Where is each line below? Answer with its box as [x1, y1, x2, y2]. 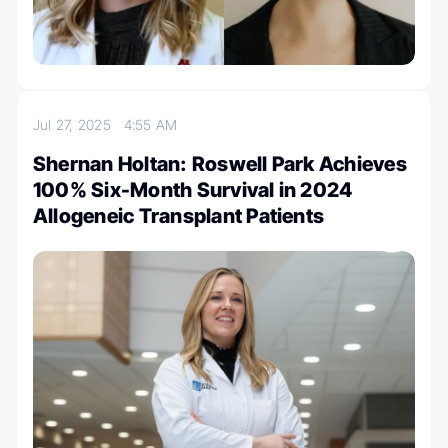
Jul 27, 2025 [33, 115, 124, 133]
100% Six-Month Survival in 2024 [33, 177, 353, 202]
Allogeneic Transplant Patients [33, 203, 325, 228]
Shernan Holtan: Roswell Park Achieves [33, 151, 407, 176]
